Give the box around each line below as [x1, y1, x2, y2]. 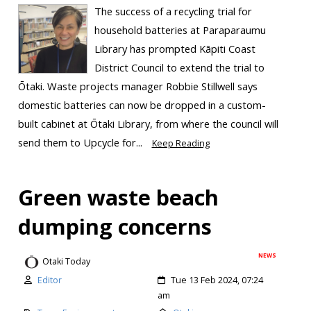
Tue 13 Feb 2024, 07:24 [171, 274, 263, 286]
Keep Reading [151, 137, 210, 150]
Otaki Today [42, 255, 90, 268]
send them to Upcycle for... [17, 135, 145, 150]
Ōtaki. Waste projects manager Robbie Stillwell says [17, 79, 258, 94]
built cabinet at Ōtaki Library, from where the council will [17, 117, 278, 131]
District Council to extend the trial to [94, 60, 264, 75]
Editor [37, 274, 62, 286]
